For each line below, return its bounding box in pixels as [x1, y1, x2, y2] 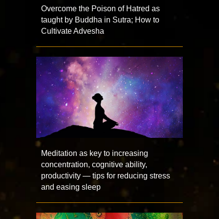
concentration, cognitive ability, [41, 160, 147, 169]
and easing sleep [41, 182, 101, 191]
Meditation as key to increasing [41, 149, 148, 157]
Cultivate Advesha [41, 27, 104, 36]
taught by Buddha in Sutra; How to [41, 16, 159, 24]
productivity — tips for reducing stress [41, 171, 170, 180]
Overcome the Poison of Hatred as [41, 4, 160, 13]
